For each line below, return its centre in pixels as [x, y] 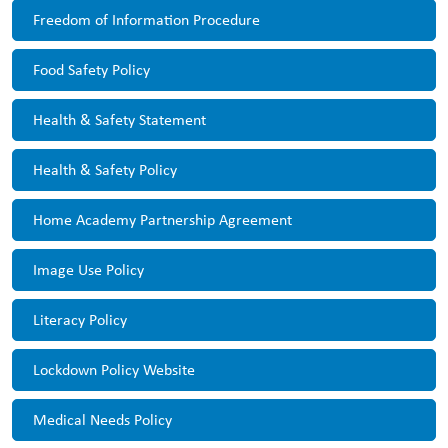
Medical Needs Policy [102, 419]
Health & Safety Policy [105, 169]
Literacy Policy [80, 319]
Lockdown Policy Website [114, 369]
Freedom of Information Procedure [146, 19]
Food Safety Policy [91, 69]
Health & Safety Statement [119, 119]
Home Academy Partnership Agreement [162, 219]
